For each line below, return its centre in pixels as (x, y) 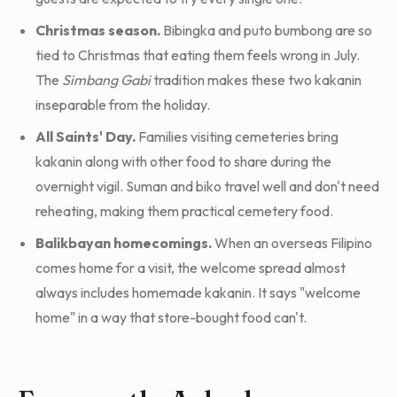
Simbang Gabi (106, 79)
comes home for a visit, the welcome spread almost (191, 267)
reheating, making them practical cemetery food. (184, 210)
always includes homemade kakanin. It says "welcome (198, 292)
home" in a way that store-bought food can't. (171, 317)
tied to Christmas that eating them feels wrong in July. (198, 54)
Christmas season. (98, 30)
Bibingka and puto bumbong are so (266, 30)
